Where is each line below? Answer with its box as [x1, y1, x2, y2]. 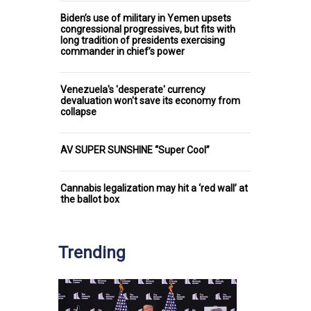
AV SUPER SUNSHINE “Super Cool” [60, 144, 210, 156]
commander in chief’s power [60, 46, 185, 58]
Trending [58, 243, 126, 263]
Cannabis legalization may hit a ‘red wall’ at [60, 183, 248, 194]
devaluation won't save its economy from [60, 95, 240, 107]
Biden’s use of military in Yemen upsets [60, 12, 231, 24]
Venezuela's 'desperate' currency [60, 84, 205, 96]
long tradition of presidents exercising [60, 35, 225, 47]
